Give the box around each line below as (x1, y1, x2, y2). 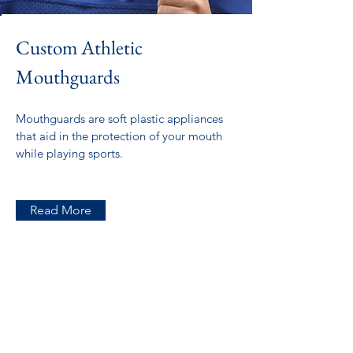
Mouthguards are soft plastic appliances (16, 111, 223, 126)
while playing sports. (16, 146, 123, 161)
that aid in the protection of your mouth (16, 128, 222, 143)
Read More (30, 203, 91, 217)
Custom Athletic (16, 35, 143, 60)
